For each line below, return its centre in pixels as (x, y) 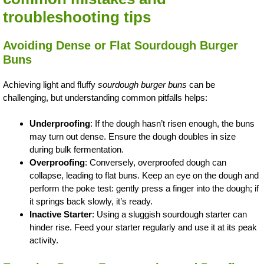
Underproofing (60, 123)
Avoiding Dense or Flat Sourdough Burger (121, 45)
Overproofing (57, 162)
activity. (44, 240)
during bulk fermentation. (77, 149)
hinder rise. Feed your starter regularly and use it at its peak (143, 227)
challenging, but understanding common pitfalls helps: (105, 97)
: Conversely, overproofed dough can (156, 162)
